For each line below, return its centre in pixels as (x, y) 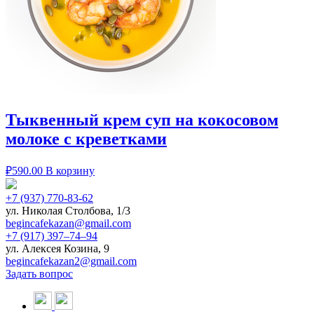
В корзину (70, 171)
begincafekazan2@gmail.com (71, 261)
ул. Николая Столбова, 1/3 (68, 211)
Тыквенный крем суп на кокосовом (142, 120)
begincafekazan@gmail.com (68, 224)
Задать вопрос (39, 274)
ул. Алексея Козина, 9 (57, 249)
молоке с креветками (86, 139)
